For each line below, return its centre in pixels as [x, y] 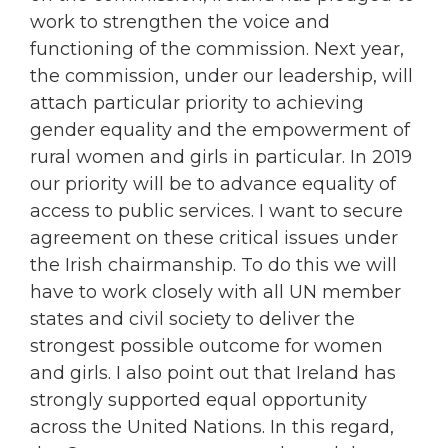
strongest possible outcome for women [206, 346]
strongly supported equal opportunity [198, 400]
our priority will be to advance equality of [213, 184]
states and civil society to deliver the [192, 319]
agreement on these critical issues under [214, 238]
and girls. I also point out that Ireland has [213, 373]
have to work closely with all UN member [215, 292]
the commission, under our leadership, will [221, 76]
